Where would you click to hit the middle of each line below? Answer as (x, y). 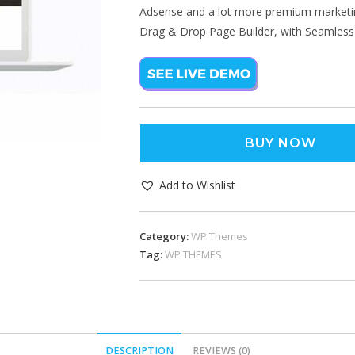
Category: (165, 236)
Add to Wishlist (197, 185)
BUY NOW (281, 143)
